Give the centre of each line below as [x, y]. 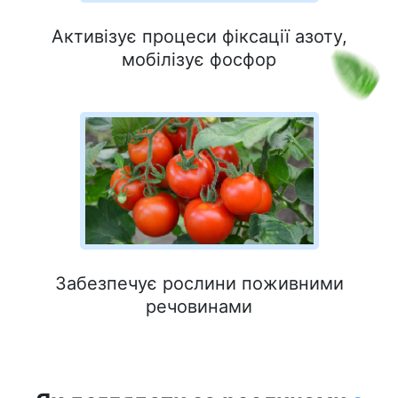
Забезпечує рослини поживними [199, 284]
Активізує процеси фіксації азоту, [199, 37]
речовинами [199, 307]
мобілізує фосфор [199, 60]
